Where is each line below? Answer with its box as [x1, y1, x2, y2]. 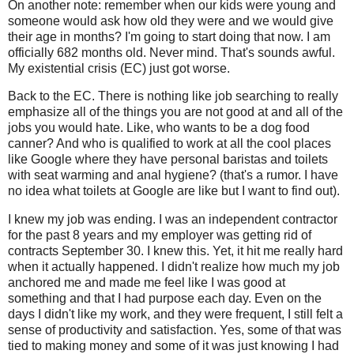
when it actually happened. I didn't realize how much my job [8, 260, 340, 274]
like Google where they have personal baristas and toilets [8, 153, 328, 167]
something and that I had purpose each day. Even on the [8, 292, 322, 306]
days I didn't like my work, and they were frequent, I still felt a [8, 307, 343, 322]
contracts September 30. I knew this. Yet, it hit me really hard [8, 244, 343, 258]
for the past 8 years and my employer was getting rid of [8, 228, 311, 243]
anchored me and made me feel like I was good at [8, 276, 285, 290]
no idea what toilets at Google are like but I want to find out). [8, 184, 340, 198]
